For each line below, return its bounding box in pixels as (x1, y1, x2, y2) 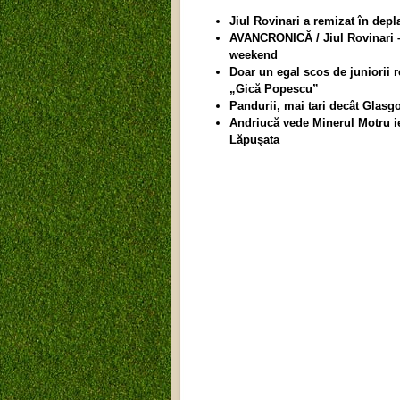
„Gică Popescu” (229, 82, 319, 96)
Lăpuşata (229, 133, 279, 146)
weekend (229, 48, 278, 62)
